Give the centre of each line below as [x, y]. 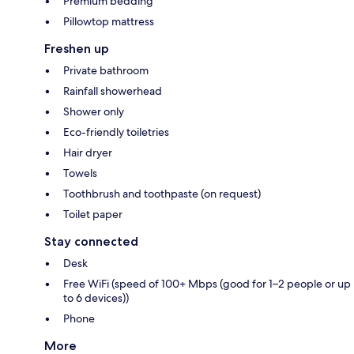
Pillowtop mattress [109, 21]
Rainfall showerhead [113, 90]
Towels [80, 173]
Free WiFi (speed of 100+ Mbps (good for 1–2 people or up [207, 283]
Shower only [94, 111]
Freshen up [77, 48]
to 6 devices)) [96, 298]
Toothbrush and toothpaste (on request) [162, 193]
